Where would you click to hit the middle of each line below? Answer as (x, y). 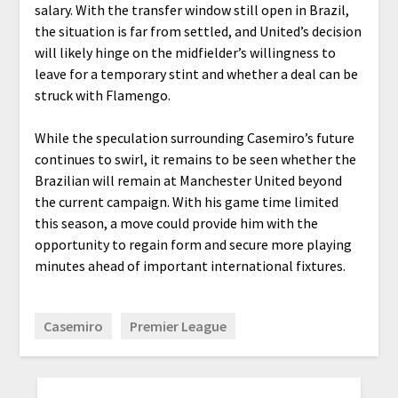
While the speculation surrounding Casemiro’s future (194, 137)
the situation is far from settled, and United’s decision (198, 31)
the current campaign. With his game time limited (186, 201)
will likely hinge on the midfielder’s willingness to (185, 52)
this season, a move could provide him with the (176, 223)
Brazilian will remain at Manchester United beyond (188, 180)
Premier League (178, 326)
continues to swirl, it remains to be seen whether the (195, 159)
